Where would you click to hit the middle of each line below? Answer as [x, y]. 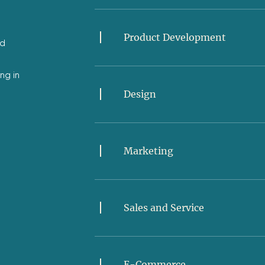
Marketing [148, 151]
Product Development [174, 37]
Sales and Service [164, 207]
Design [140, 94]
